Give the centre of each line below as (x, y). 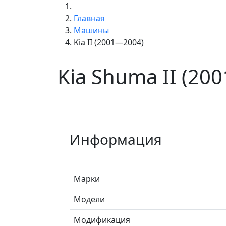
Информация (116, 139)
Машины (91, 30)
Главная (89, 18)
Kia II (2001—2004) (109, 42)
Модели (89, 199)
